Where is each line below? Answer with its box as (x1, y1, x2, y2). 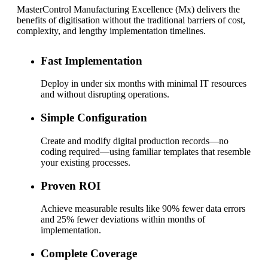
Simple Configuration (41, 111, 147, 124)
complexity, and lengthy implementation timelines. (17, 25, 208, 36)
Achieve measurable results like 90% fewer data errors (41, 203, 245, 214)
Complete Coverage (41, 247, 137, 260)
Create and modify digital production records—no (41, 135, 229, 146)
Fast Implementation (41, 54, 142, 67)
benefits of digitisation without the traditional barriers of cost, (17, 14, 245, 25)
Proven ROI (41, 179, 100, 192)
